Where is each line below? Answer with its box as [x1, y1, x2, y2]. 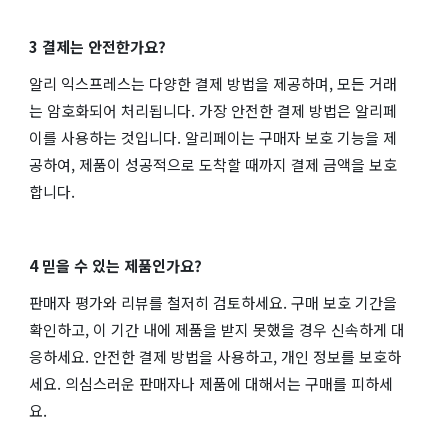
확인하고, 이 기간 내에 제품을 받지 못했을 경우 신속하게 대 [29, 318, 405, 340]
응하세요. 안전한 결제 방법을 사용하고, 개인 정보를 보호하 [29, 345, 401, 367]
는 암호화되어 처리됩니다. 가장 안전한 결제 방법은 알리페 [29, 99, 397, 121]
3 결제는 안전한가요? [29, 35, 166, 57]
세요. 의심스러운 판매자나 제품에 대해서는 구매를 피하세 [29, 372, 393, 394]
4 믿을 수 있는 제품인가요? [29, 254, 202, 276]
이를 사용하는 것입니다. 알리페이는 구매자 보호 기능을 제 [29, 126, 397, 148]
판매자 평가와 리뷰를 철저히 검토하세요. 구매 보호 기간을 [29, 291, 397, 313]
